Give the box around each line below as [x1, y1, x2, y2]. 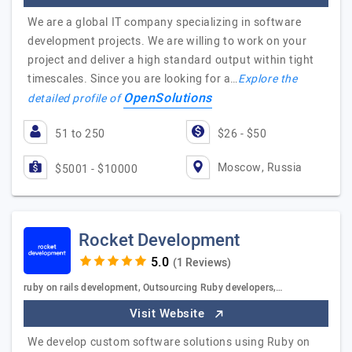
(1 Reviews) [172, 255, 231, 271]
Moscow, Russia [217, 159, 302, 176]
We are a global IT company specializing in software [27, 14, 302, 31]
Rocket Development [79, 228, 240, 253]
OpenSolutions [123, 89, 212, 108]
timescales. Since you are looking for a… [27, 71, 239, 87]
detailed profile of [27, 90, 123, 107]
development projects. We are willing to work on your [27, 33, 307, 49]
